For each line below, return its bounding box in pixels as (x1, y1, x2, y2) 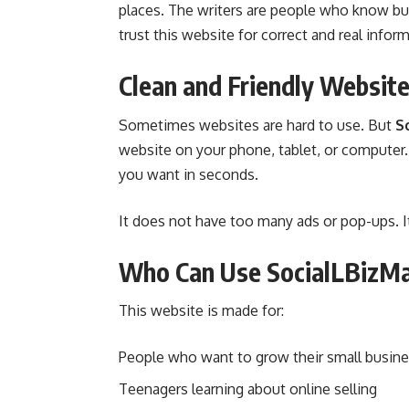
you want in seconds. (119, 164, 258, 184)
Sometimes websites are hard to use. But (119, 115, 395, 134)
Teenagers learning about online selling (119, 380, 377, 399)
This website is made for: (119, 301, 284, 320)
